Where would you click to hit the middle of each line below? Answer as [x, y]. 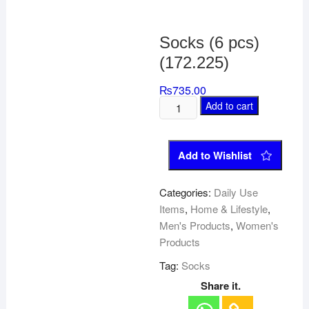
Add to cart [229, 106]
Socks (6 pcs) [210, 42]
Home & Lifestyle [229, 209]
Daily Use [236, 192]
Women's [258, 225]
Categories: [187, 192]
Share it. [221, 286]
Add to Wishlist [215, 155]
